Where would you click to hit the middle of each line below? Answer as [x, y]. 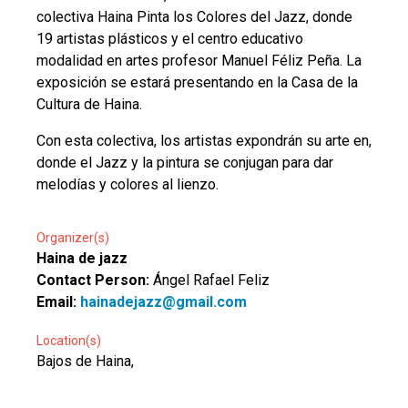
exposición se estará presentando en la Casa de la [197, 83]
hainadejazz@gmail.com [163, 302]
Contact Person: [95, 280]
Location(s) [69, 341]
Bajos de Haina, [85, 362]
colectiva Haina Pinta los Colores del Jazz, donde [194, 17]
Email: [58, 302]
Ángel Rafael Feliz [211, 280]
